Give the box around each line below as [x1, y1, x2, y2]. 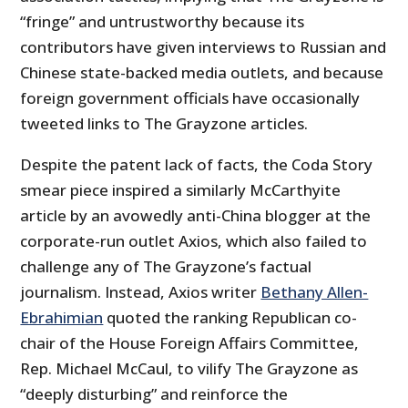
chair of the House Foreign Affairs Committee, [20, 332, 360, 354]
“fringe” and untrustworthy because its [20, 11, 305, 33]
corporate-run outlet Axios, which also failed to [20, 230, 368, 252]
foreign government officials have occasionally [20, 87, 361, 109]
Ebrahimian [20, 307, 104, 329]
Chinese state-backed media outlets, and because [20, 62, 384, 84]
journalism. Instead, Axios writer [20, 281, 261, 303]
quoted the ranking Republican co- [103, 307, 358, 329]
